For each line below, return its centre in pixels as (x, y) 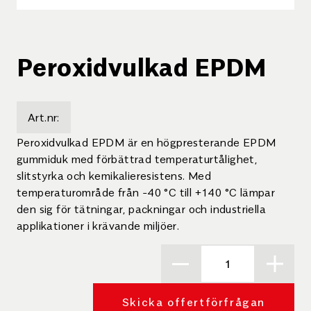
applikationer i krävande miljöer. (98, 225)
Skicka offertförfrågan (193, 301)
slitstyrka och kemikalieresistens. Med (114, 175)
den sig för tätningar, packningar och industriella (141, 208)
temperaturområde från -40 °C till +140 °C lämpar (146, 192)
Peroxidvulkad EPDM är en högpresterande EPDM (146, 142)
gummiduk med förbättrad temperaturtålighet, (137, 158)
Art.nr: (44, 117)
